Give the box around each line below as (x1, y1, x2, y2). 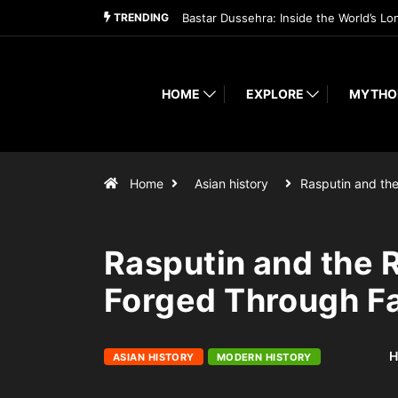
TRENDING (111, 11, 169, 24)
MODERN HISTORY (216, 350, 312, 363)
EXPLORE (245, 86, 304, 102)
